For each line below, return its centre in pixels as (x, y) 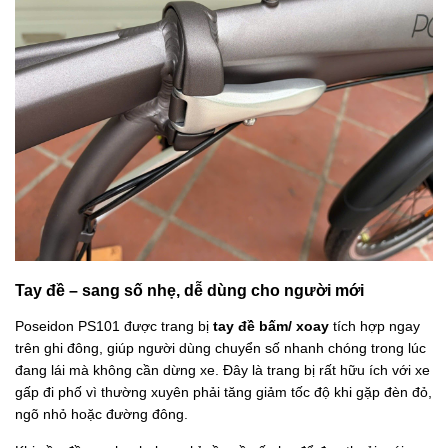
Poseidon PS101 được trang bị (114, 325)
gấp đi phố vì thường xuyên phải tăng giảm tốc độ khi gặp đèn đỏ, (223, 391)
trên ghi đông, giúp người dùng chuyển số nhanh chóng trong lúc (220, 347)
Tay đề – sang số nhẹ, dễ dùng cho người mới (189, 289)
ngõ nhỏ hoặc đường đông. (101, 413)
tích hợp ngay (374, 325)
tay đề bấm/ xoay (271, 325)
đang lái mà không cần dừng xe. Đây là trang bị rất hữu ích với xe (222, 369)
